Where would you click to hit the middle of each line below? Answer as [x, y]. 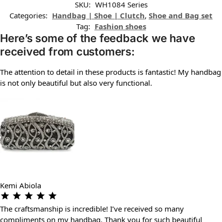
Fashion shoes [120, 26]
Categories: [29, 15]
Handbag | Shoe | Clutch [98, 15]
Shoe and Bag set [181, 15]
